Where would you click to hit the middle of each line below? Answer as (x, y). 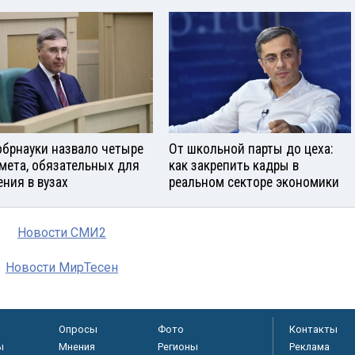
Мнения (76, 346)
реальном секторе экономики (254, 182)
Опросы (78, 329)
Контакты (313, 329)
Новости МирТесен (62, 267)
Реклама (309, 346)
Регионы (177, 346)
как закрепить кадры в (234, 165)
